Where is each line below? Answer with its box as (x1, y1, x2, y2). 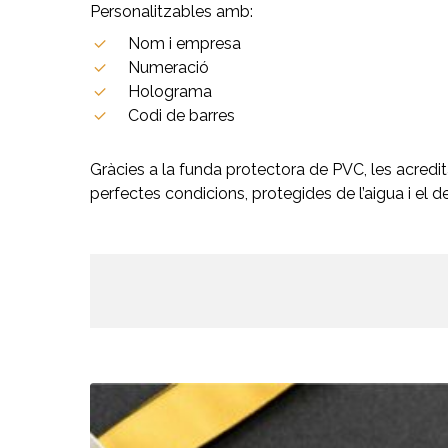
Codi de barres (128, 106, 236, 126)
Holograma (128, 82, 213, 102)
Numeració (128, 58, 210, 78)
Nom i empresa (128, 34, 242, 54)
